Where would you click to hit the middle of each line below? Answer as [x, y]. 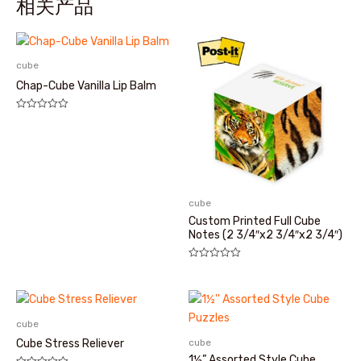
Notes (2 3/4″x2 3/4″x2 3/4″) [266, 235]
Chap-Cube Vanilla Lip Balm [86, 86]
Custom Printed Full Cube [255, 222]
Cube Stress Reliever [70, 344]
